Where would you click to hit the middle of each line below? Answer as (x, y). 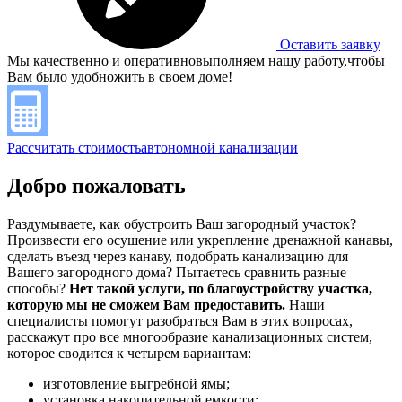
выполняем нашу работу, (271, 61)
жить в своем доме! (173, 77)
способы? (38, 289)
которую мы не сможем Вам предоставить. (146, 305)
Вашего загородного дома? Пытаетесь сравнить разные (177, 273)
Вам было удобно (61, 77)
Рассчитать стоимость (74, 148)
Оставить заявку (330, 45)
